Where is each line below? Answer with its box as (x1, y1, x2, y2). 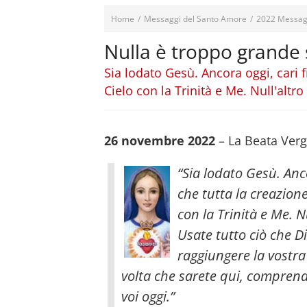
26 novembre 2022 (104, 132, 215, 149)
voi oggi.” (121, 287, 175, 306)
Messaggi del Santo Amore (144, 13, 247, 25)
